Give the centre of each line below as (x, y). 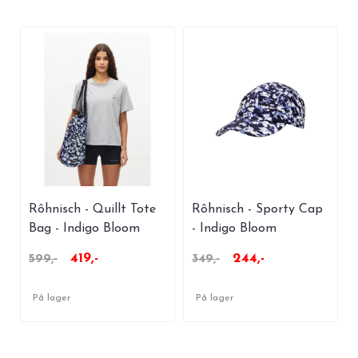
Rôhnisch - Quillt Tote (92, 210)
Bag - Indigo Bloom (84, 229)
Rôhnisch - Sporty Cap (257, 210)
